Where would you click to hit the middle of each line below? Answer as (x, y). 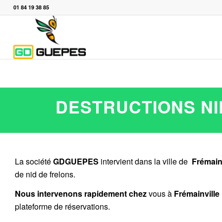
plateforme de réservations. (62, 207)
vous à (160, 194)
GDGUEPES (76, 161)
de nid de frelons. (45, 174)
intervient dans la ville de (144, 161)
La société (34, 161)
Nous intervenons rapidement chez (81, 194)
